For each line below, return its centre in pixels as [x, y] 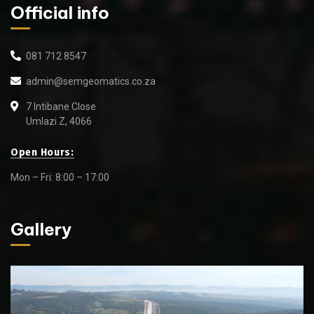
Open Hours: [42, 152]
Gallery [41, 229]
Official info [60, 12]
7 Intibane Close [61, 106]
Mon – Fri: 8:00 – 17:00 [60, 177]
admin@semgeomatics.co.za [91, 81]
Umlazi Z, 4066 [59, 121]
